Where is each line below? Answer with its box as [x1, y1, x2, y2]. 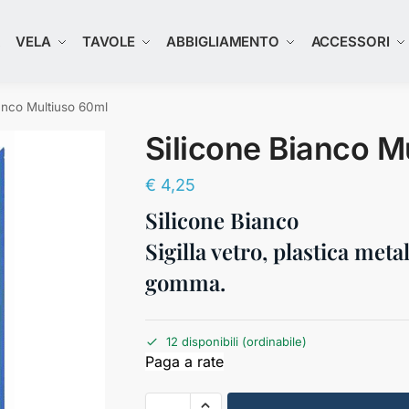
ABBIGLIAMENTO [166, 33, 280, 50]
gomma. [144, 267, 225, 297]
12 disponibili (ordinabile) [165, 334, 307, 350]
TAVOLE [82, 33, 135, 50]
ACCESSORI [310, 33, 390, 50]
